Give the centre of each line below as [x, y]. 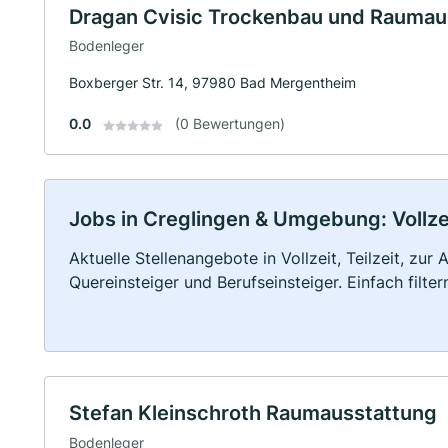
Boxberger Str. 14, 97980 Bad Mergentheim [212, 83]
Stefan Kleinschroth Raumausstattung [253, 413]
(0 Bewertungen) [230, 124]
